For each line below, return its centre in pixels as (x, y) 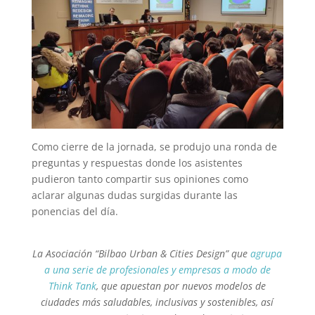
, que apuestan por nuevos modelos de (181, 285)
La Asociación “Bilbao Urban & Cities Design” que (142, 253)
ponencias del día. (75, 211)
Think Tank (73, 285)
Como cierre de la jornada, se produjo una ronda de (154, 146)
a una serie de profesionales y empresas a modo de (157, 269)
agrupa (266, 253)
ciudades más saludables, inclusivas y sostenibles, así (157, 302)
